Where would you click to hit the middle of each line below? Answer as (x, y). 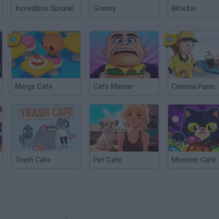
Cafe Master (113, 87)
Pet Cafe (108, 160)
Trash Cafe (33, 160)
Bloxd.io (184, 8)
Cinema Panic (194, 87)
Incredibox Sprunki (44, 8)
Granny (105, 8)
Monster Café (194, 160)
